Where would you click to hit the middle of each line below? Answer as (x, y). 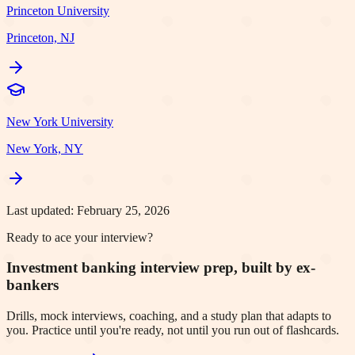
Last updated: (42, 210)
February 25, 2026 (123, 210)
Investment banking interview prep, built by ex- (161, 268)
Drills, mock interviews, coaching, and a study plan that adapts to (169, 316)
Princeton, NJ (40, 37)
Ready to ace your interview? (80, 237)
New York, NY (45, 148)
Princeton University (58, 10)
